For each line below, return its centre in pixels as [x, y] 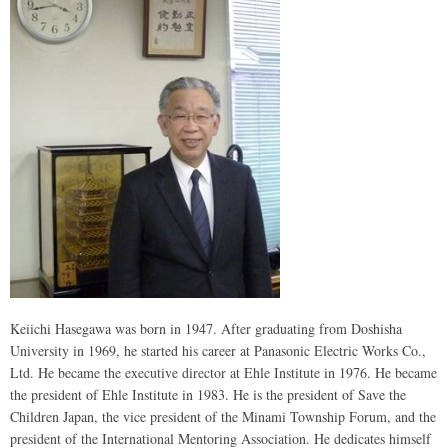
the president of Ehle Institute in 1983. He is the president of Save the [208, 395]
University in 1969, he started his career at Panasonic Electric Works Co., [218, 351]
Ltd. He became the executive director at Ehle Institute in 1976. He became [223, 373]
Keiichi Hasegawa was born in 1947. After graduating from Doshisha [206, 329]
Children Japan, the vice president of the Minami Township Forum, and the [223, 417]
